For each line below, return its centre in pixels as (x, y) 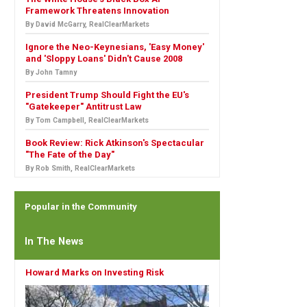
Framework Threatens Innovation (97, 10)
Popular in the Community (81, 206)
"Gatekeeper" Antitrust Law (84, 106)
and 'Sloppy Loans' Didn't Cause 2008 (104, 58)
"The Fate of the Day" (70, 154)
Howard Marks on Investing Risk (95, 272)
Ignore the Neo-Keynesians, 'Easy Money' (115, 47)
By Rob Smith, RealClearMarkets (80, 168)
